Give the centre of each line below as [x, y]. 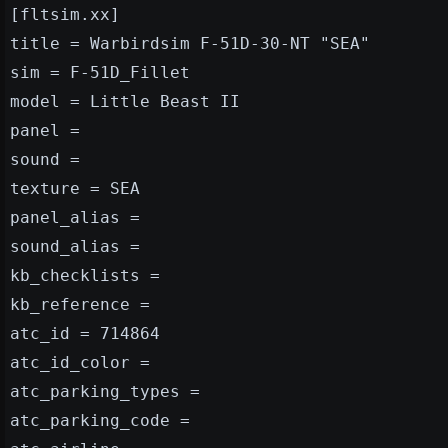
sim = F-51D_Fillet [100, 72]
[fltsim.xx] [65, 14]
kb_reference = [80, 304]
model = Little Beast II [125, 101]
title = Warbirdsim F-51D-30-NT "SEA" [190, 43]
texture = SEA [75, 188]
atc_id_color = [80, 362]
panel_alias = [75, 217]
